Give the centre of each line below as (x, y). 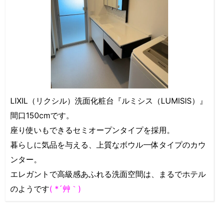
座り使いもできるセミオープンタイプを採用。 (92, 130)
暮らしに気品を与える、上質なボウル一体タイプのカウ (108, 144)
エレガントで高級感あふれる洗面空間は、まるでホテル (108, 174)
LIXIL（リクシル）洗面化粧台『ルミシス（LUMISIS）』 (109, 100)
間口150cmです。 (42, 115)
